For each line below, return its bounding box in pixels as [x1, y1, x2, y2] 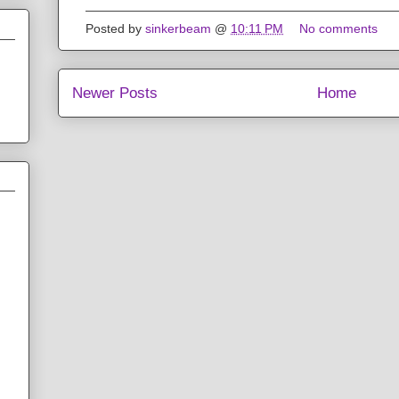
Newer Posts [72, 85, 158, 102]
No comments [299, 21, 381, 37]
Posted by [85, 21, 145, 37]
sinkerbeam [145, 21, 211, 37]
